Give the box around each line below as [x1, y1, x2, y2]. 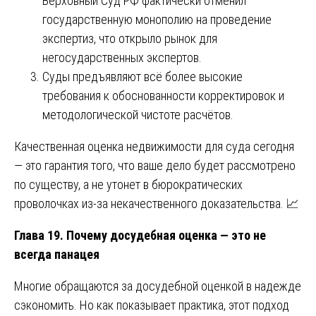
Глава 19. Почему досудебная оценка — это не [14, 227, 266, 243]
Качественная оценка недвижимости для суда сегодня [14, 138, 294, 154]
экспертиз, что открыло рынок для [42, 30, 217, 46]
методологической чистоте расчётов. [42, 107, 233, 122]
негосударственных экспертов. [42, 49, 202, 65]
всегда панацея [14, 246, 99, 262]
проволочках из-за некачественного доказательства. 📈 [14, 195, 299, 211]
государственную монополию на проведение [42, 11, 272, 27]
